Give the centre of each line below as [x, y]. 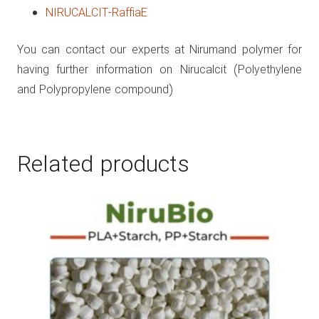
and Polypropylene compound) [95, 90]
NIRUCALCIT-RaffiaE [96, 14]
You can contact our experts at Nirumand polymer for [159, 51]
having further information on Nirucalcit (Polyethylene [159, 70]
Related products [103, 166]
